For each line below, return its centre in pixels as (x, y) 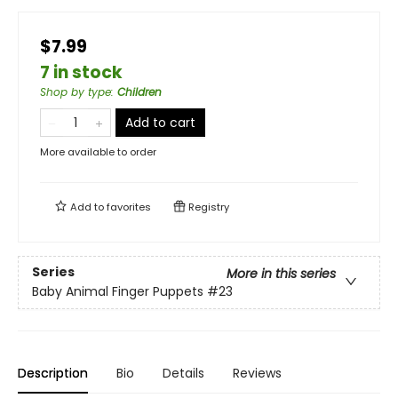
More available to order (98, 152)
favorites (129, 207)
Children (139, 92)
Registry (207, 207)
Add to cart (160, 123)
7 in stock (81, 72)
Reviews (257, 373)
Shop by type (76, 92)
